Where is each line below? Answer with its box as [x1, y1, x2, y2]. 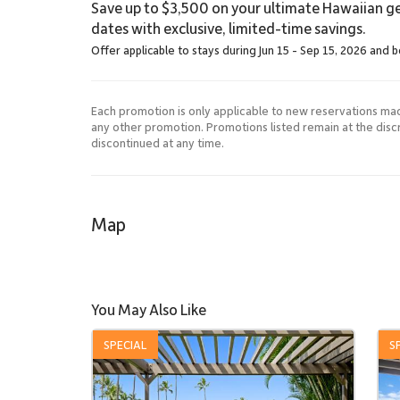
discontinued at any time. [91, 135, 224, 150]
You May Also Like [91, 299, 206, 319]
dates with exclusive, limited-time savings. [91, 18, 366, 37]
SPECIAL [104, 337, 147, 352]
